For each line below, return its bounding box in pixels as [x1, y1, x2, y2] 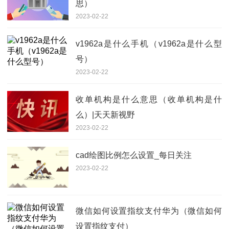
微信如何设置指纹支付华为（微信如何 [76, 206, 222, 215]
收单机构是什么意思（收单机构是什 [76, 95, 222, 104]
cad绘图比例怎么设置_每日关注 [76, 150, 192, 159]
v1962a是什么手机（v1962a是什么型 [76, 39, 222, 48]
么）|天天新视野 [76, 110, 135, 119]
